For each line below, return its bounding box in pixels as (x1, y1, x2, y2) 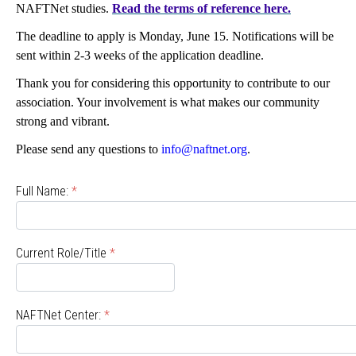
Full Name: (16, 184, 68, 199)
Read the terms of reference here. (112, 2, 291, 15)
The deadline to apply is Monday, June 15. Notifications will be (16, 29, 334, 43)
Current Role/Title (16, 246, 106, 261)
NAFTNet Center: (16, 308, 101, 323)
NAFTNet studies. (16, 2, 112, 15)
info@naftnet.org (161, 142, 247, 156)
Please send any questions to (16, 142, 161, 156)
